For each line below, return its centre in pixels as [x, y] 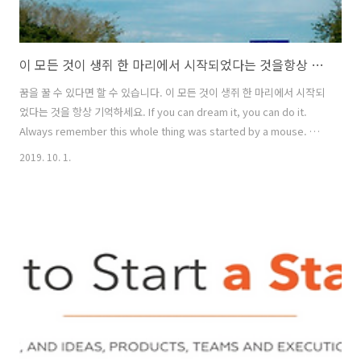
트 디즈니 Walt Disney [69, 150]
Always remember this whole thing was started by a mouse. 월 [169, 131]
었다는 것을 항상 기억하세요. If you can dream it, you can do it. [163, 111]
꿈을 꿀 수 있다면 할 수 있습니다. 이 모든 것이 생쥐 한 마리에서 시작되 [172, 92]
